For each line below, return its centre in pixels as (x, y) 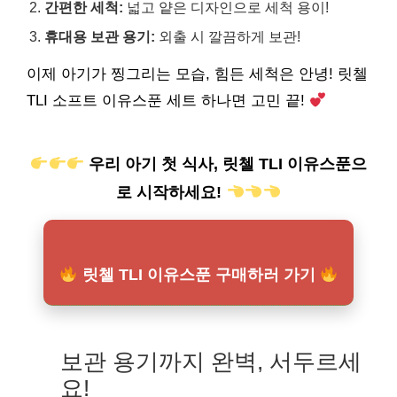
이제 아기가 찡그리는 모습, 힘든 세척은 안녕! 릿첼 (197, 74)
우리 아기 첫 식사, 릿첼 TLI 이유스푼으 (226, 164)
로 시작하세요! (171, 192)
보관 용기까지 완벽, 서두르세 (211, 362)
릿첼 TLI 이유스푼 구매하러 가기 (198, 275)
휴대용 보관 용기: (100, 36)
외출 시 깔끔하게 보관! (228, 36)
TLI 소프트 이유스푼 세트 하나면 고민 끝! (168, 101)
